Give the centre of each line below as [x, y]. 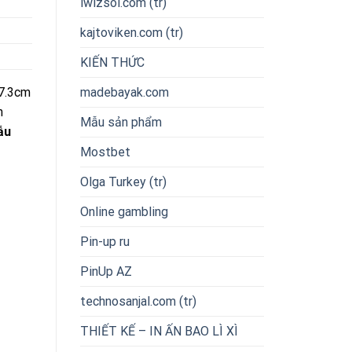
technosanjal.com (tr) [138, 301]
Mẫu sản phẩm [121, 122]
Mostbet [105, 152]
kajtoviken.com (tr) [132, 32]
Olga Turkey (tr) [123, 181]
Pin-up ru [105, 241]
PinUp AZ [106, 271]
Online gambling [124, 211]
